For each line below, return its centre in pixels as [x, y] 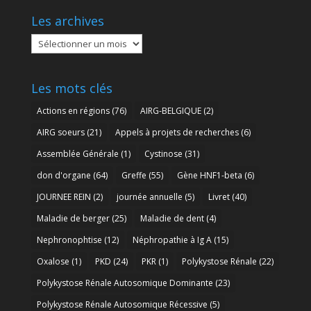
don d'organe [64, 176]
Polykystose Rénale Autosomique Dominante [125, 283]
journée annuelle [149, 197]
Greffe [134, 176]
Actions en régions [73, 111]
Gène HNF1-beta [209, 176]
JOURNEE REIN [64, 197]
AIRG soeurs [60, 133]
